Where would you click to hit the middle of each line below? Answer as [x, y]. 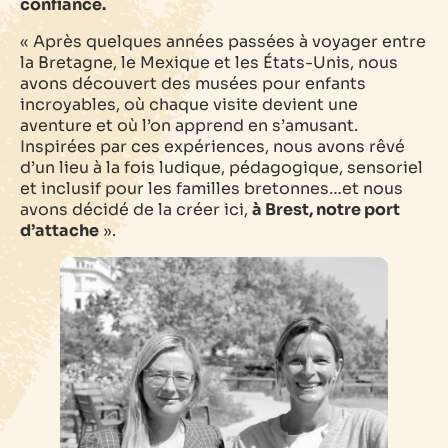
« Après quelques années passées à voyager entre [223, 41]
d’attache [59, 230]
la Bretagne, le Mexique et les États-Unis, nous [209, 62]
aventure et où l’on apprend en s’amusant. [189, 125]
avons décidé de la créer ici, [136, 209]
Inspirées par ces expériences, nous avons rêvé [212, 146]
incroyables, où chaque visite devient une [189, 104]
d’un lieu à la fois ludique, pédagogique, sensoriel [221, 167]
